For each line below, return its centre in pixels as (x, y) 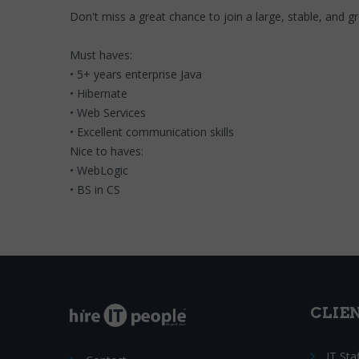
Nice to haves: (108, 151)
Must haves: (103, 55)
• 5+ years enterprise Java (136, 74)
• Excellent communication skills (152, 132)
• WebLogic (99, 170)
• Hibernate (99, 93)
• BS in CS (95, 190)
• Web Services (108, 113)
